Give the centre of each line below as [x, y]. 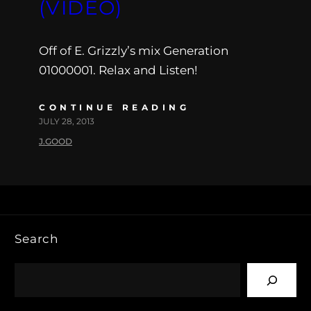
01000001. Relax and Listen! [118, 70]
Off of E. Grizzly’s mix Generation [134, 50]
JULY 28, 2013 [67, 121]
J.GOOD [56, 141]
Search [37, 238]
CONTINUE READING [114, 107]
